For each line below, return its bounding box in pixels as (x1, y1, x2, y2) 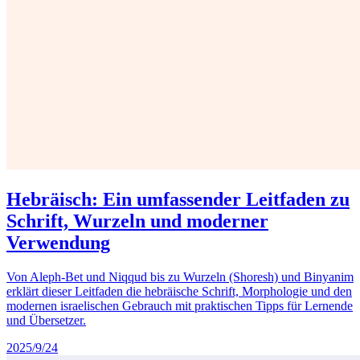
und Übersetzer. (6, 313, 86, 327)
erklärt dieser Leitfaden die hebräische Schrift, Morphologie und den (6, 284, 352, 298)
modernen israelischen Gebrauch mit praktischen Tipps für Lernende (6, 298, 353, 313)
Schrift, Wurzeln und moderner (6, 210, 268, 231)
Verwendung (6, 231, 110, 253)
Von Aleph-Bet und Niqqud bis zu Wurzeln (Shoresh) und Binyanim (6, 269, 354, 284)
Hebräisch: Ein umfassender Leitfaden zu (6, 188, 350, 210)
